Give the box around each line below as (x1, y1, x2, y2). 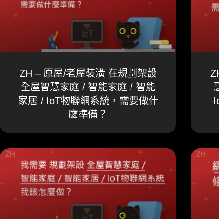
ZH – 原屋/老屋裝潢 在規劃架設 (19, 67, 157, 79)
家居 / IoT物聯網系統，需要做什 (18, 95, 158, 106)
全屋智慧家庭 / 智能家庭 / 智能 (21, 81, 155, 92)
